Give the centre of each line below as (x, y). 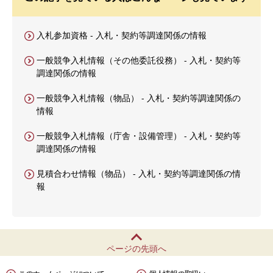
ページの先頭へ (136, 248)
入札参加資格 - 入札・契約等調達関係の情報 (122, 35)
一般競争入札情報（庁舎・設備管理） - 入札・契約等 (139, 136)
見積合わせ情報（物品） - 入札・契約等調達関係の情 (139, 173)
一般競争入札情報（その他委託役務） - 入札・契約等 (139, 60)
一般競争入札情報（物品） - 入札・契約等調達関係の (139, 98)
